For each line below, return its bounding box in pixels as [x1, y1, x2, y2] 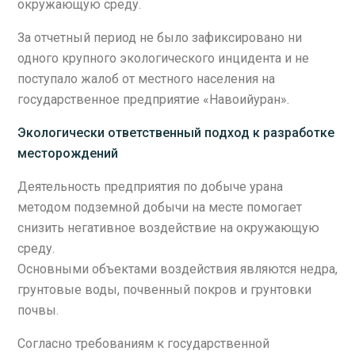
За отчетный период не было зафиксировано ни [17, 29, 302, 45]
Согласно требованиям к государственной [17, 335, 269, 351]
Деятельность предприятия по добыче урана [17, 178, 283, 194]
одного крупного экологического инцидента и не [17, 50, 309, 66]
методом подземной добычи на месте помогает [17, 199, 302, 215]
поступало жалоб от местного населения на [17, 71, 275, 86]
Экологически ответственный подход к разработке [17, 124, 334, 140]
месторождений [17, 145, 118, 161]
